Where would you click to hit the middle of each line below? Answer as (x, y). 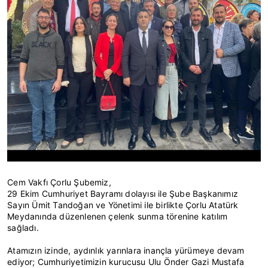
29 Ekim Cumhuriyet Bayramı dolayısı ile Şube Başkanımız (123, 194)
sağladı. (23, 228)
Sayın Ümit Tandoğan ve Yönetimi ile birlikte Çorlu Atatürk (123, 205)
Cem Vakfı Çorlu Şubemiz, (59, 182)
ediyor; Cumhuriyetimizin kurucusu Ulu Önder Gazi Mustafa (126, 262)
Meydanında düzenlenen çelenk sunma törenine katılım (118, 216)
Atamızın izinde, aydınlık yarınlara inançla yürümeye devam (126, 250)
